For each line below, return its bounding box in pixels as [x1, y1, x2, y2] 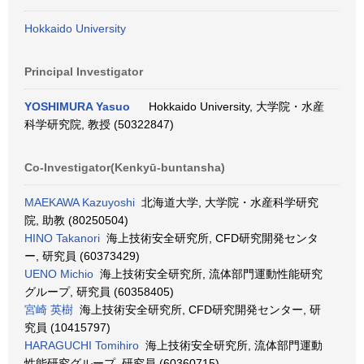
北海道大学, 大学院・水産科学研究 [135, 196, 318, 209]
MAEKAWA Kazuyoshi [24, 196, 135, 209]
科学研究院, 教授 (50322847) [24, 118, 174, 131]
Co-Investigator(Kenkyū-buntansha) [24, 161, 225, 174]
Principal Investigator [24, 65, 143, 78]
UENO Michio [24, 267, 93, 280]
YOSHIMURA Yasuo [24, 100, 130, 113]
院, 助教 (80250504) [24, 214, 128, 227]
